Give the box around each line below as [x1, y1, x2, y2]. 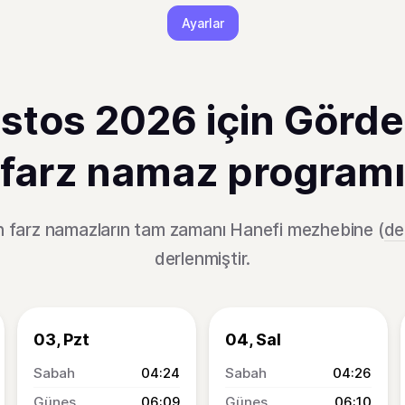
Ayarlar [181, 15, 224, 31]
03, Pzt [33, 330, 89, 349]
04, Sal [225, 330, 281, 349]
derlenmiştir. [154, 249, 251, 269]
